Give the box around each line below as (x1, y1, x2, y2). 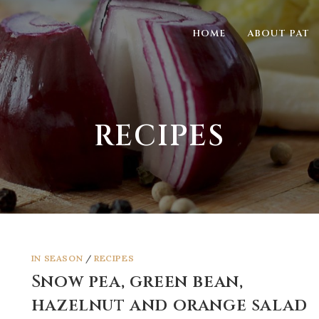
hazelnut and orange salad (31, 294, 308, 317)
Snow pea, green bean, (31, 271, 244, 293)
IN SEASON (31, 253, 83, 263)
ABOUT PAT (247, 27, 310, 40)
